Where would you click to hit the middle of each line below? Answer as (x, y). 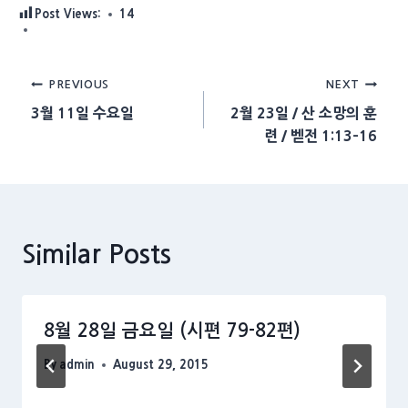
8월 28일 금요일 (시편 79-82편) (172, 330)
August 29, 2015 (161, 364)
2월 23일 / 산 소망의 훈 (304, 112)
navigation (91, 128)
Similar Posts (97, 254)
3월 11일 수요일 (82, 112)
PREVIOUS (79, 84)
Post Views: (67, 15)
